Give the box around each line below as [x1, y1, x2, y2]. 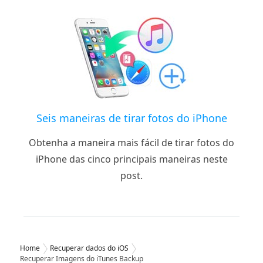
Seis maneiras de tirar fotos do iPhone [36, 111, 227, 126]
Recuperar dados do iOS [50, 243, 129, 254]
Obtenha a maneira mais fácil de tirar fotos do [29, 136, 234, 150]
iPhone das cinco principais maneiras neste [35, 153, 228, 166]
